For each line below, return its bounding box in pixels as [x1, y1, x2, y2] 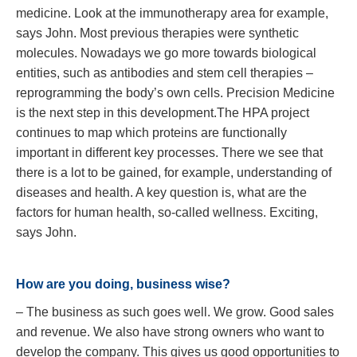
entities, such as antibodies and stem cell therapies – [16, 66, 313, 80]
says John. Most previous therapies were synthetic [16, 26, 299, 40]
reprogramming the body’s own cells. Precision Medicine [16, 86, 335, 100]
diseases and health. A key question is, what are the [16, 186, 307, 199]
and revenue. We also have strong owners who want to [16, 325, 324, 339]
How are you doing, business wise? [16, 277, 230, 291]
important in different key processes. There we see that [16, 146, 323, 159]
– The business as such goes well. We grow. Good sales [16, 305, 334, 319]
